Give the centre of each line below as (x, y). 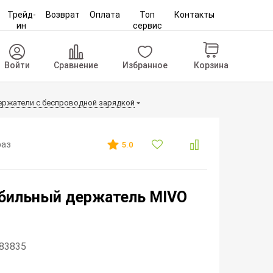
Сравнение (76, 65)
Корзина (211, 65)
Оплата (105, 15)
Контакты (194, 15)
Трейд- (21, 15)
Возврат (62, 15)
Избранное (145, 65)
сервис (147, 26)
